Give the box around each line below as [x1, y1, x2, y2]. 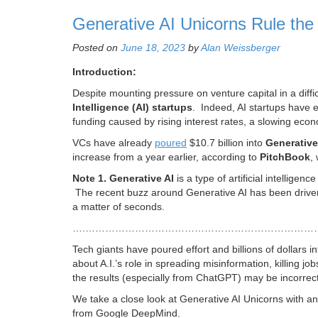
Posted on [72, 42, 121, 54]
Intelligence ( [72, 102, 136, 114]
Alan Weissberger [201, 42, 280, 54]
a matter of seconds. [72, 201, 165, 213]
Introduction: [72, 66, 136, 78]
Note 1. [72, 172, 106, 185]
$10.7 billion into [187, 137, 265, 149]
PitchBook [260, 151, 310, 163]
